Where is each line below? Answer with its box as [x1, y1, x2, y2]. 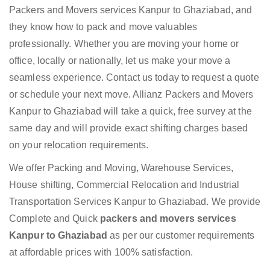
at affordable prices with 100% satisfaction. [9, 247, 193, 258]
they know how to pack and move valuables [9, 22, 198, 33]
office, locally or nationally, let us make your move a [9, 55, 231, 66]
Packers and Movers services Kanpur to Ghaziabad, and [9, 5, 253, 16]
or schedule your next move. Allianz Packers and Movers [9, 89, 254, 100]
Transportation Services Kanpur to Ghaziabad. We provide [9, 196, 261, 207]
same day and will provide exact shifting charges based [9, 123, 248, 134]
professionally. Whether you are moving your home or [9, 39, 239, 49]
